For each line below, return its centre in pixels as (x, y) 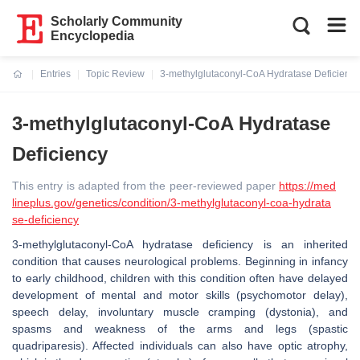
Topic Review (115, 74)
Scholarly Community (117, 21)
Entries (55, 74)
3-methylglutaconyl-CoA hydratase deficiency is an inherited (180, 244)
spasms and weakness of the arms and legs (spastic (180, 329)
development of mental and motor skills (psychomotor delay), (180, 295)
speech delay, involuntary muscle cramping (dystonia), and (180, 312)
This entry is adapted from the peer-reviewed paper (145, 186)
